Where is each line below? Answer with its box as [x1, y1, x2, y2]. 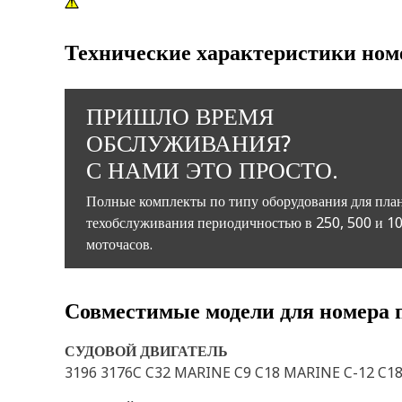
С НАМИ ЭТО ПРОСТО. [86, 153, 338, 186]
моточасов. [86, 234, 153, 254]
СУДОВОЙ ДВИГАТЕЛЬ [65, 341, 228, 361]
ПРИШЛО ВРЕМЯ [86, 100, 274, 132]
